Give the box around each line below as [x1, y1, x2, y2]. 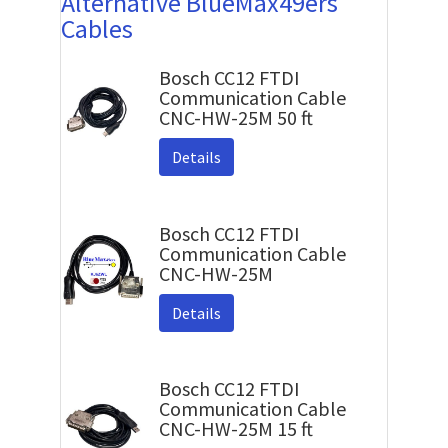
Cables [60, 12, 133, 46]
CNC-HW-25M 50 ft [158, 105, 313, 131]
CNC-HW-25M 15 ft [158, 416, 313, 442]
